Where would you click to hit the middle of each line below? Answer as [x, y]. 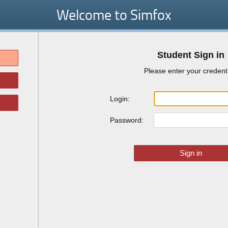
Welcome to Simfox [114, 15]
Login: [120, 99]
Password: [127, 120]
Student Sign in [191, 55]
